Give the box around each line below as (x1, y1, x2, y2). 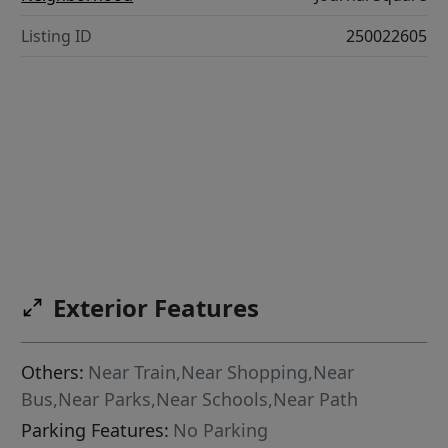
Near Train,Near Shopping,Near (88, 360, 355, 384)
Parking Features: (21, 418, 170, 442)
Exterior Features (53, 291, 260, 324)
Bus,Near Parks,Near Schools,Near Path (21, 387, 359, 411)
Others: (21, 360, 85, 384)
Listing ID (21, 25, 93, 47)
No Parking (173, 418, 269, 442)
